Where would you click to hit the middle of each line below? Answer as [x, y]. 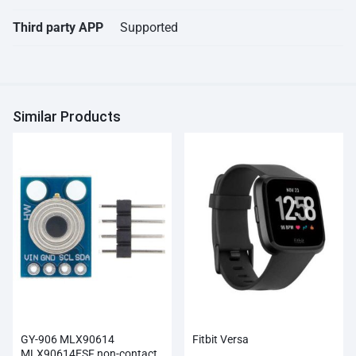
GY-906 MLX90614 [68, 340]
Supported [149, 28]
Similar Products [67, 117]
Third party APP [58, 28]
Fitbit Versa [221, 340]
